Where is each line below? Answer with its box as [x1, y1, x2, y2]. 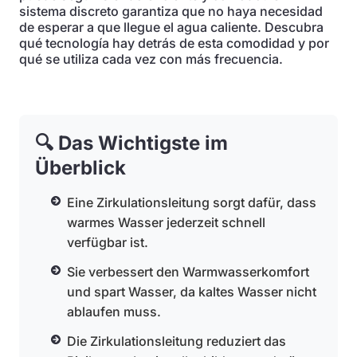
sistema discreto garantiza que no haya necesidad [19, 3, 323, 19]
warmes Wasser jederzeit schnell [67, 214, 265, 230]
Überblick [35, 156, 126, 179]
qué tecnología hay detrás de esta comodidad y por [19, 35, 329, 51]
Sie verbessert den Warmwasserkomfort [67, 264, 309, 280]
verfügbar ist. [67, 234, 148, 250]
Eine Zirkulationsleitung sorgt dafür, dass [67, 194, 316, 210]
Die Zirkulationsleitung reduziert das [67, 333, 286, 349]
